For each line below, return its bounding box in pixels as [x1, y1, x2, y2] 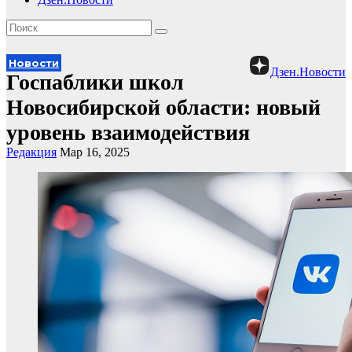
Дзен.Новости [270, 65, 346, 79]
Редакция [6, 145, 57, 159]
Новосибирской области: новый [6, 95, 321, 119]
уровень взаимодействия [6, 120, 250, 145]
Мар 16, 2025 [60, 145, 130, 159]
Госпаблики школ [6, 70, 184, 94]
